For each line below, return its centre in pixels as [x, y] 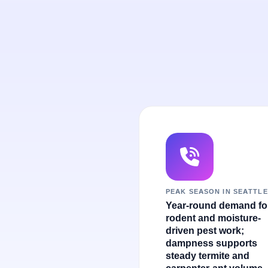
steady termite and [208, 256]
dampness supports [211, 243]
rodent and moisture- [213, 218]
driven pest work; [205, 231]
